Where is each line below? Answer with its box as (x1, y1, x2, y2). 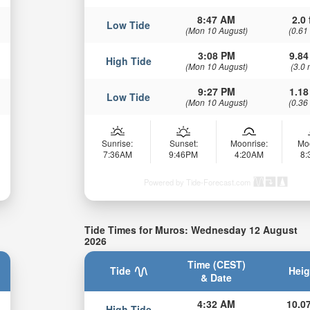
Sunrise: (102, 137, 134, 149)
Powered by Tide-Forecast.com (144, 176, 251, 188)
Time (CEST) (187, 257, 246, 271)
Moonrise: (230, 137, 268, 149)
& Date (201, 270, 232, 284)
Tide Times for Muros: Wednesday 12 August (84, 223, 298, 237)
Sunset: (169, 137, 198, 149)
